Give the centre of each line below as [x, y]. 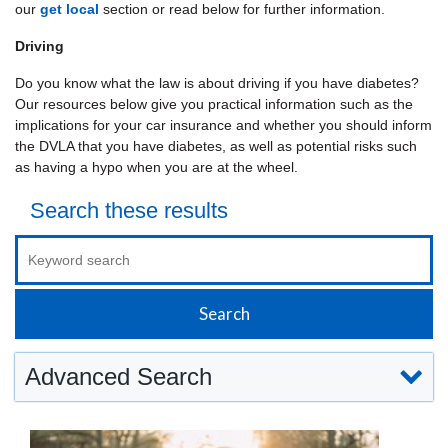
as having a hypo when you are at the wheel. [156, 167]
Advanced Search [118, 376]
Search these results [129, 210]
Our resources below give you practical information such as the [214, 104]
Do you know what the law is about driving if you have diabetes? [217, 83]
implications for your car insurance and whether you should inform [223, 125]
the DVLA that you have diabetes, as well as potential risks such [216, 146]
